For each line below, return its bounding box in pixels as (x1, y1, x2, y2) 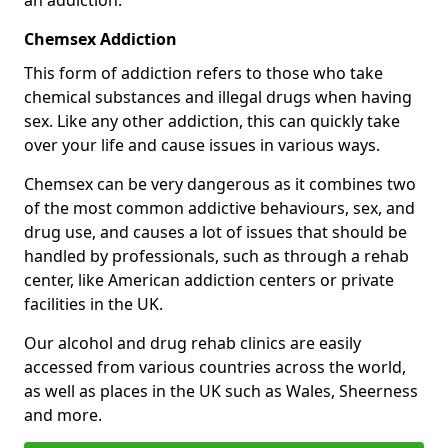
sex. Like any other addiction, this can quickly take (24, 109, 400, 132)
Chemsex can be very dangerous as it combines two (24, 172, 416, 195)
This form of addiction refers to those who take (24, 61, 383, 84)
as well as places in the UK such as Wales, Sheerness (24, 379, 418, 402)
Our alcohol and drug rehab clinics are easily (24, 331, 361, 354)
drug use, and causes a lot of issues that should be (24, 220, 407, 243)
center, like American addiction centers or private (24, 268, 394, 291)
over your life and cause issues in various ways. (24, 133, 380, 156)
